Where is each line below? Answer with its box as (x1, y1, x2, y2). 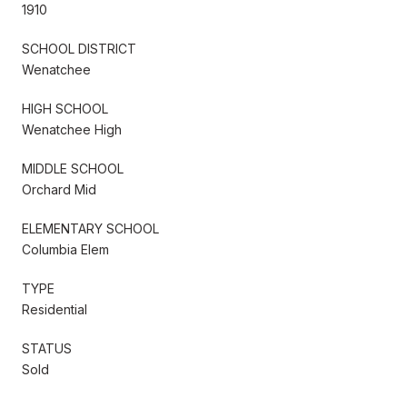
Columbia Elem (22, 241, 109, 257)
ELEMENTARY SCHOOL (22, 220, 159, 236)
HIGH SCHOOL (22, 100, 108, 116)
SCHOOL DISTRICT (22, 40, 136, 56)
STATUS (22, 340, 72, 356)
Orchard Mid (22, 181, 96, 197)
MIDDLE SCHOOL (22, 160, 124, 176)
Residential (22, 301, 87, 317)
